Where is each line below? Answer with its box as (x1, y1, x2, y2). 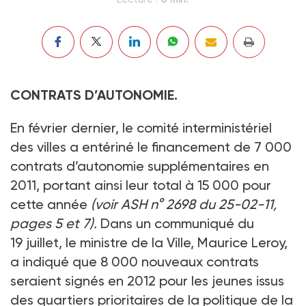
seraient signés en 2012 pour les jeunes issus (10, 272, 284, 289)
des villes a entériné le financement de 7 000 (10, 138, 292, 155)
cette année (10, 195, 91, 212)
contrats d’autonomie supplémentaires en (10, 157, 269, 174)
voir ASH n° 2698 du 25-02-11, (95, 195, 277, 212)
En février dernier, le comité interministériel (10, 119, 272, 136)
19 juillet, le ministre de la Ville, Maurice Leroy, (10, 234, 288, 251)
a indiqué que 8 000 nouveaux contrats (10, 253, 259, 270)
